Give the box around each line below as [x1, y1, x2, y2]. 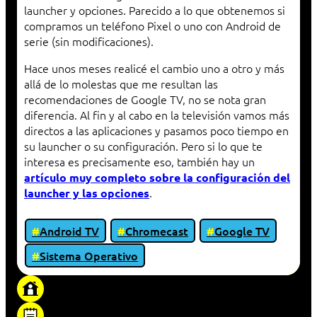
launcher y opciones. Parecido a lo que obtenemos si [24, 2, 285, 18]
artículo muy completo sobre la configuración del [24, 170, 290, 185]
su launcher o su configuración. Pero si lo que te [24, 138, 263, 154]
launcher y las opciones [24, 185, 149, 201]
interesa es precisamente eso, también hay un [24, 154, 255, 170]
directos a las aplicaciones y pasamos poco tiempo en [24, 122, 289, 139]
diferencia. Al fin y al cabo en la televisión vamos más [24, 107, 289, 123]
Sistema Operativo [40, 248, 138, 264]
